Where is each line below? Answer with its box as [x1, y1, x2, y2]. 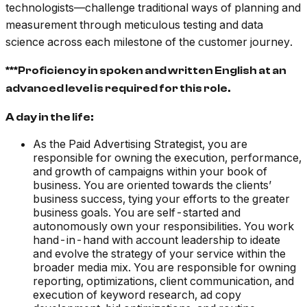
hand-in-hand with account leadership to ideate [33, 233, 280, 247]
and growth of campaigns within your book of [33, 164, 267, 179]
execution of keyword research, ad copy [33, 288, 241, 302]
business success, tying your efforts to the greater [33, 192, 290, 206]
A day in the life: [5, 111, 94, 124]
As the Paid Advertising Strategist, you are [33, 137, 247, 151]
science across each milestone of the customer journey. [5, 35, 293, 49]
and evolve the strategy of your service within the [33, 247, 286, 261]
